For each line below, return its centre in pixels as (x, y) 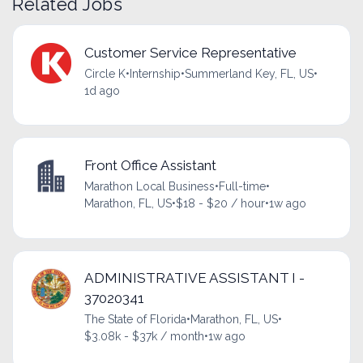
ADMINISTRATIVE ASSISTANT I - (194, 278)
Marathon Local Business (149, 187)
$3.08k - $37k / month (144, 337)
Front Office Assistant (150, 166)
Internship (155, 73)
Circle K (105, 73)
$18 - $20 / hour (220, 204)
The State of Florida (135, 320)
